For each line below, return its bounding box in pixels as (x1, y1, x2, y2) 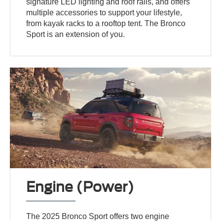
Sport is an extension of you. (26, 30, 125, 38)
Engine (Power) (26, 179, 135, 196)
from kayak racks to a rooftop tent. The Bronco (26, 19, 186, 28)
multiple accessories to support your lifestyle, (26, 8, 183, 17)
